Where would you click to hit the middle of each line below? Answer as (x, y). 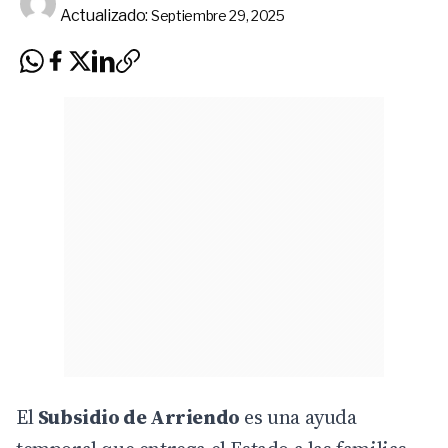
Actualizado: (104, 15)
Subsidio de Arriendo (138, 416)
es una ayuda (298, 416)
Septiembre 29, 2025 (217, 15)
